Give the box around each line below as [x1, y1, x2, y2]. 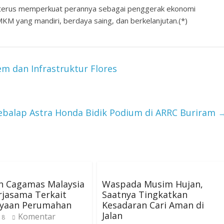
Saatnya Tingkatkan [102, 188, 187, 200]
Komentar [18, 211, 55, 222]
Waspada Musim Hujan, [102, 178, 203, 190]
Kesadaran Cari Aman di [102, 199, 204, 211]
